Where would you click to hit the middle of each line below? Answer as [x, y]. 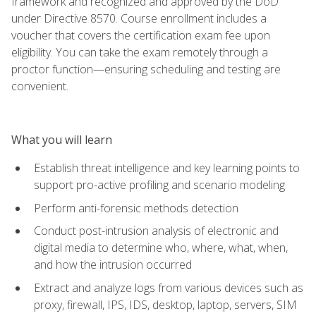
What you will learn [62, 139]
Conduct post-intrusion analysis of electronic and [156, 231]
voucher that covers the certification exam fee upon [141, 35]
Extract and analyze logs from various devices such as [169, 287]
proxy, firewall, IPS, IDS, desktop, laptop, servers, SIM [165, 304]
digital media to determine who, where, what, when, [161, 248]
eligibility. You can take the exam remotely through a [140, 52]
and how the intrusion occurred [113, 265]
